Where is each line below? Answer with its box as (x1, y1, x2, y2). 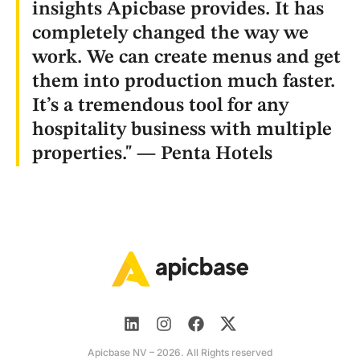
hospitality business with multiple (32, 120, 332, 140)
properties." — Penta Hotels (32, 144, 272, 164)
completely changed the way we (32, 23, 309, 43)
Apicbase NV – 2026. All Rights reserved (88, 346, 272, 358)
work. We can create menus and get (32, 47, 341, 67)
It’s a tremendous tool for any (32, 96, 288, 116)
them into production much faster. (32, 72, 335, 92)
